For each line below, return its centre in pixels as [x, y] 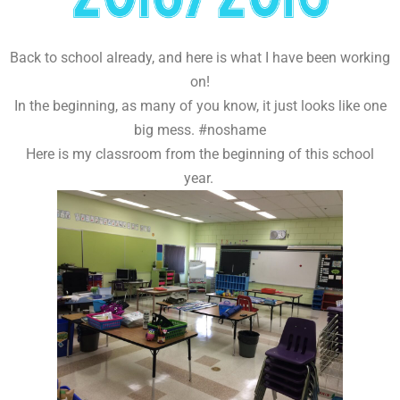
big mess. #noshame [200, 130]
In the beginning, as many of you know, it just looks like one [200, 106]
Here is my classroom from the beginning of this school [200, 154]
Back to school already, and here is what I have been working [200, 58]
